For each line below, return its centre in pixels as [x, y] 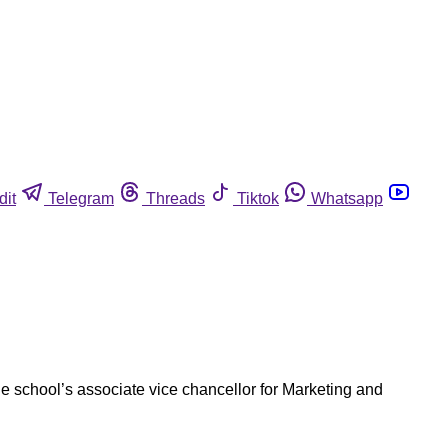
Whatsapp [347, 198]
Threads [175, 198]
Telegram [81, 198]
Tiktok [258, 198]
